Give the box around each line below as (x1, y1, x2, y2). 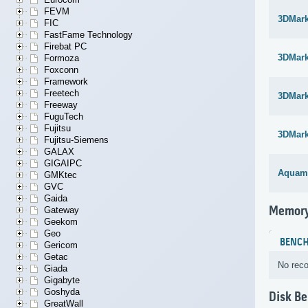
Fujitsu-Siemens (44, 135, 109, 146)
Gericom (44, 240, 78, 251)
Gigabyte (44, 275, 80, 286)
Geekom (44, 217, 78, 228)
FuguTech (44, 111, 83, 122)
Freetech (44, 88, 79, 99)
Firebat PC (44, 41, 87, 52)
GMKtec (44, 170, 77, 181)
